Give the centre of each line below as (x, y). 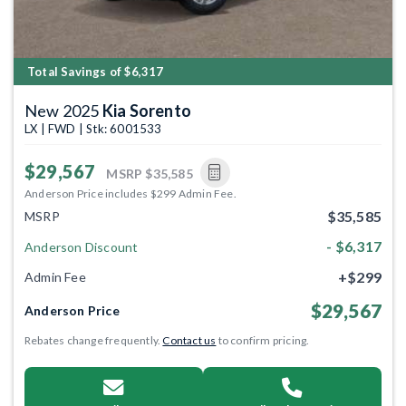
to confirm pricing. (263, 341)
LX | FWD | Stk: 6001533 (93, 128)
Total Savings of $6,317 (96, 71)
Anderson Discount (82, 246)
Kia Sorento (147, 110)
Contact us (189, 341)
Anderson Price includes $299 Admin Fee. (130, 193)
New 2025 (63, 110)
